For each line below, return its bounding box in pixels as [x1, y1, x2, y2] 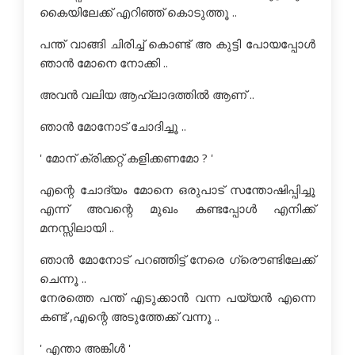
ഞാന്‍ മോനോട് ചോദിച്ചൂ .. [40, 118, 186, 134]
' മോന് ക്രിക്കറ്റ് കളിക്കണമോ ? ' [40, 150, 213, 166]
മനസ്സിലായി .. [40, 219, 114, 235]
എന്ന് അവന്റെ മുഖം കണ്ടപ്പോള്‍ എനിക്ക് [40, 200, 315, 216]
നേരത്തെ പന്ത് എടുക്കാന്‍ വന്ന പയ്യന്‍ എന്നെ [40, 289, 315, 305]
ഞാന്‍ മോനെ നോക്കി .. [40, 55, 168, 71]
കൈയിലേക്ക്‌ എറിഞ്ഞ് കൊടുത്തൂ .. [40, 4, 237, 20]
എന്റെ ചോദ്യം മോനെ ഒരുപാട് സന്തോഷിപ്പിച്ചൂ [40, 181, 315, 197]
